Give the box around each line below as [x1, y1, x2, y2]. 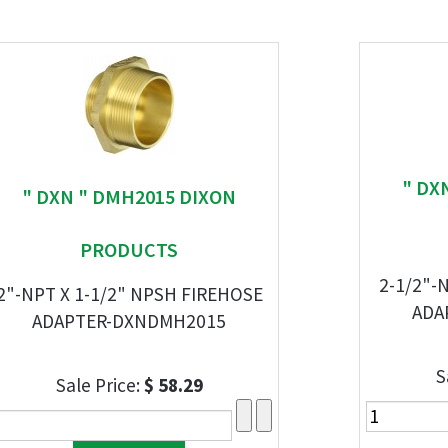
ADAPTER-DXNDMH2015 [32, 309, 226, 333]
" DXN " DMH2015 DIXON [22, 184, 236, 209]
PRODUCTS [80, 237, 178, 262]
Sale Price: [55, 373, 144, 397]
